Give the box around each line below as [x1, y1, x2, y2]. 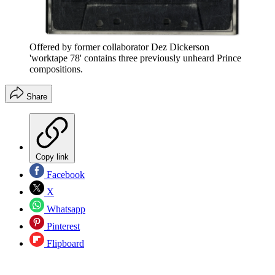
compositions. [29, 64, 83, 75]
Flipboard [44, 238, 84, 249]
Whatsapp [44, 204, 85, 215]
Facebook [44, 169, 85, 180]
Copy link [36, 152, 69, 162]
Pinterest [44, 221, 80, 232]
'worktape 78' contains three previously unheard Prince [29, 53, 241, 64]
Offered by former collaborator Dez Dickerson [29, 42, 209, 53]
